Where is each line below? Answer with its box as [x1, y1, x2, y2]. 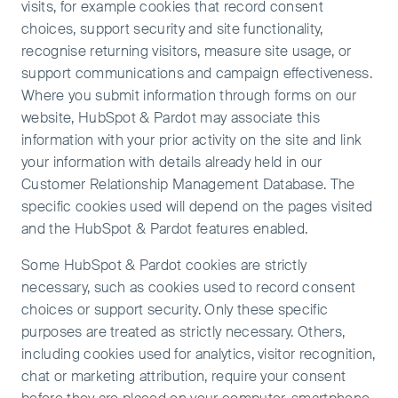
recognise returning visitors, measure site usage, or [21, 42, 352, 60]
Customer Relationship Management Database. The [21, 175, 355, 194]
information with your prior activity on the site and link [21, 131, 362, 149]
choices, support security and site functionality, [21, 20, 323, 38]
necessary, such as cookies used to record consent [21, 278, 356, 297]
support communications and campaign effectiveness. [21, 64, 373, 83]
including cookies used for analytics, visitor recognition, [21, 345, 376, 363]
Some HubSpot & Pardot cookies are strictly [21, 256, 307, 275]
